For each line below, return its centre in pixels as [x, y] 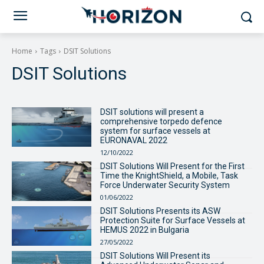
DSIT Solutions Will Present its [155, 256]
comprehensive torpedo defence [161, 121]
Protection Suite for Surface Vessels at [172, 220]
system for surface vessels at [155, 131]
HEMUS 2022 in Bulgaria [144, 230]
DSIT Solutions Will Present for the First [172, 166]
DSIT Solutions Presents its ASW [160, 211]
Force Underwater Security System [165, 185]
